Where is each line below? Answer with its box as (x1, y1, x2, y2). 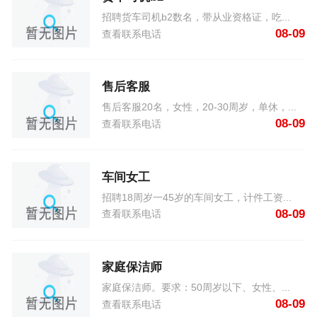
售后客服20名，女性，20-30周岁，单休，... (102, 102, 297, 113)
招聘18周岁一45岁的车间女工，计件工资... (102, 192, 292, 203)
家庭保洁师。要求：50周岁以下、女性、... (102, 282, 291, 293)
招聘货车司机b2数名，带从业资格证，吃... (102, 11, 291, 23)
